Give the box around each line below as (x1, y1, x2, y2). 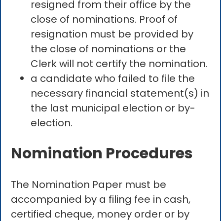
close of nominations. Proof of (31, 12, 178, 26)
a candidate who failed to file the (31, 71, 195, 85)
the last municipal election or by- (31, 101, 196, 115)
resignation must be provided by (31, 27, 194, 41)
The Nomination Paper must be (11, 177, 167, 191)
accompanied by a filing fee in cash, (11, 192, 191, 206)
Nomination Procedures (11, 143, 193, 164)
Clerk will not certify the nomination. (31, 56, 208, 71)
